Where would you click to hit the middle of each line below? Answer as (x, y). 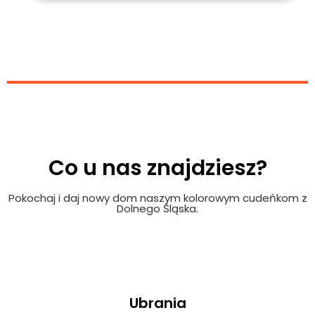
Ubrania (157, 303)
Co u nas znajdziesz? (157, 168)
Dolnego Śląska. (157, 208)
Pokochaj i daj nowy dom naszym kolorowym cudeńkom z (157, 198)
